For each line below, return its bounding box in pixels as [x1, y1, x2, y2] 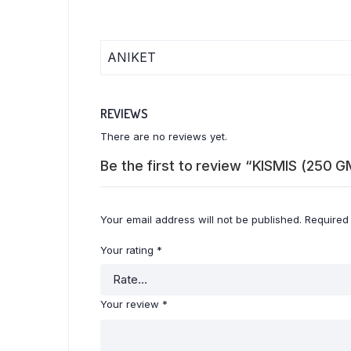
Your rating [100, 243, 157, 256]
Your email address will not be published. [100, 212, 302, 226]
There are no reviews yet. [100, 129, 227, 143]
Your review [100, 297, 162, 310]
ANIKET [107, 49, 156, 65]
